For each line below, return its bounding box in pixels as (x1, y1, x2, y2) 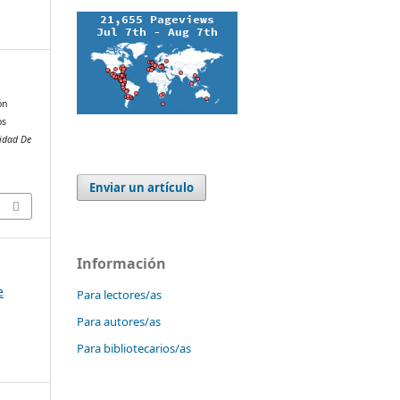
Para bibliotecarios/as (77, 339, 191, 356)
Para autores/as (77, 312, 161, 329)
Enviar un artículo (89, 179, 195, 196)
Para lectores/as (77, 286, 162, 303)
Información (77, 253, 166, 273)
